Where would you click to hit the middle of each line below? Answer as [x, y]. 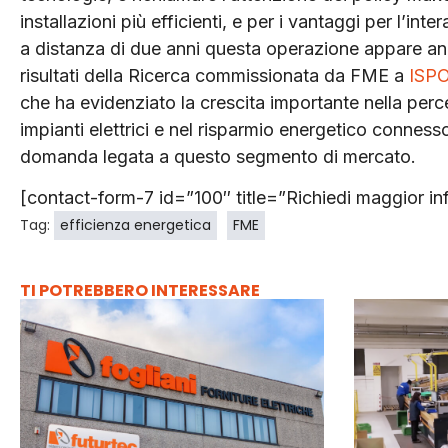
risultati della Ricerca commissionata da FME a [214, 75]
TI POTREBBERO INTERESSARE [140, 290]
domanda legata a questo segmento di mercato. [218, 156]
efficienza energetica [135, 224]
